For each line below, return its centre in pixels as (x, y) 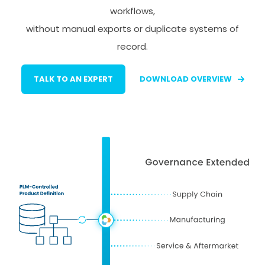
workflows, (132, 11)
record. (132, 47)
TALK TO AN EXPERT (73, 79)
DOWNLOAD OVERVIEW (186, 79)
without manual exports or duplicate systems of (132, 29)
